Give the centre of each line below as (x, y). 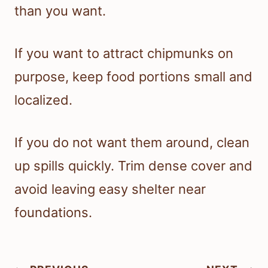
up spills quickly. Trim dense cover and (133, 166)
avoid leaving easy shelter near (110, 189)
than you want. (60, 11)
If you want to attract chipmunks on (124, 54)
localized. (43, 100)
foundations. (53, 213)
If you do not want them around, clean (132, 143)
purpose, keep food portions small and (133, 77)
